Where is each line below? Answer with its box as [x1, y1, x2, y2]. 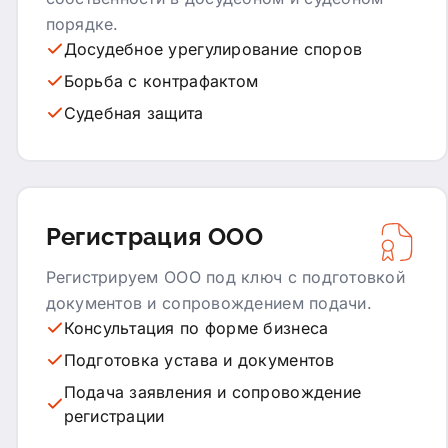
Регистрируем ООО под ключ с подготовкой [45, 266, 406, 287]
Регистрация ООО [45, 221, 263, 251]
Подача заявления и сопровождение [63, 381, 362, 402]
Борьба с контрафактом [63, 70, 259, 91]
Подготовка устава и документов [63, 349, 335, 370]
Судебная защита [63, 102, 204, 123]
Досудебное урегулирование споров [63, 38, 363, 59]
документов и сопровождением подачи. [45, 292, 372, 313]
